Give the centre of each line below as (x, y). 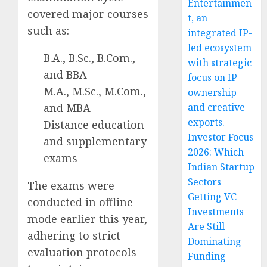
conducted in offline (80, 202)
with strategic (220, 63)
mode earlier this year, (87, 218)
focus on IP (213, 77)
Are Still (207, 226)
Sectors (205, 182)
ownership (212, 92)
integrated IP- (220, 33)
